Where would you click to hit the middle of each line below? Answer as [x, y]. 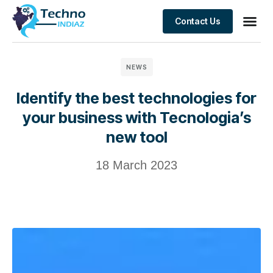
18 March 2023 [136, 165]
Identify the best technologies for [136, 98]
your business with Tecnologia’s [136, 118]
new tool [136, 137]
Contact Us [197, 21]
